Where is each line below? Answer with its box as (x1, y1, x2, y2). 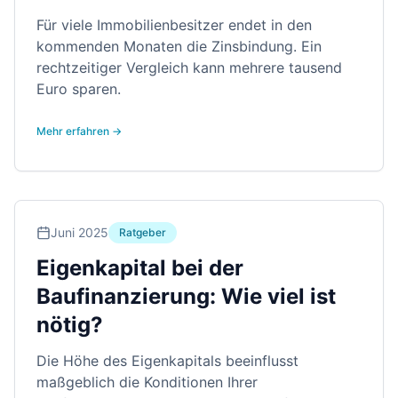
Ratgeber (119, 226, 166, 239)
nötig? (36, 312, 103, 338)
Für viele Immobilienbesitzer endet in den (36, 16, 312, 34)
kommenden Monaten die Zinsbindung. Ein (36, 37, 322, 55)
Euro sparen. (36, 80, 121, 98)
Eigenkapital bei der (36, 255, 243, 281)
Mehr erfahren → (36, 124, 122, 138)
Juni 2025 (51, 225, 108, 240)
